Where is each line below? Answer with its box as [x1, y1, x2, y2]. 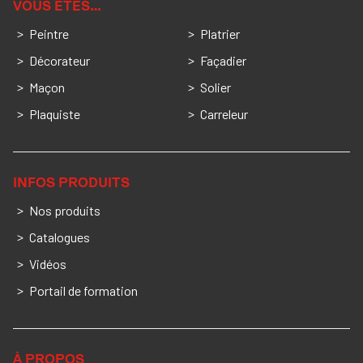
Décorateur [29, 53, 90, 69]
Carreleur [199, 106, 248, 122]
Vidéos [29, 256, 66, 272]
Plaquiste [29, 106, 80, 122]
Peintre [29, 26, 69, 42]
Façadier [199, 53, 246, 69]
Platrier [199, 26, 240, 42]
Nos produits [29, 203, 100, 219]
